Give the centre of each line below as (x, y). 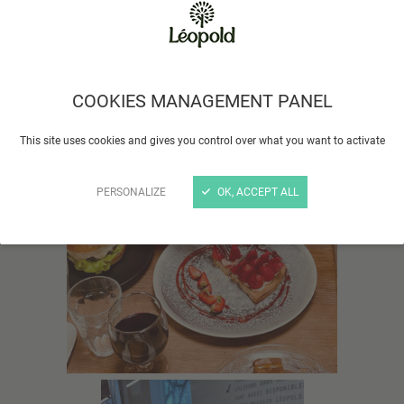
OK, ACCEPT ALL (258, 193)
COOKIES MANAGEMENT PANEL (202, 101)
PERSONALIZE (131, 193)
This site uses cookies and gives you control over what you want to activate (202, 141)
